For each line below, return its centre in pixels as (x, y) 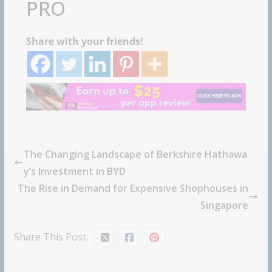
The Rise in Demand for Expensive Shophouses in (133, 189)
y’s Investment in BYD (74, 172)
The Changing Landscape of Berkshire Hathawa (135, 155)
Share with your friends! (84, 42)
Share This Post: (51, 237)
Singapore (225, 206)
